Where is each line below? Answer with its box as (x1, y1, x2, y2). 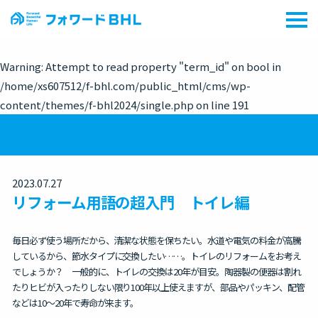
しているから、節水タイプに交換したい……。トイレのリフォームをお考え (12, 249, 301, 263)
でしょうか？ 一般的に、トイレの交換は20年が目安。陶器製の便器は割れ (12, 265, 301, 278)
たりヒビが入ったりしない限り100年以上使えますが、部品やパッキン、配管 (12, 280, 305, 294)
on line (194, 97, 232, 112)
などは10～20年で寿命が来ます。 (12, 296, 139, 309)
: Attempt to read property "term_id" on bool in (41, 59, 281, 74)
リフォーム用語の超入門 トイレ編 (12, 191, 249, 213)
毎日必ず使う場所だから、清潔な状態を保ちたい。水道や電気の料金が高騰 (12, 234, 301, 247)
